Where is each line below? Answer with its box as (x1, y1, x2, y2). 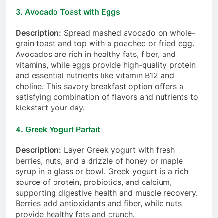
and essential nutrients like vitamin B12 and (16, 70, 174, 80)
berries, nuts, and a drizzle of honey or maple (16, 155, 183, 165)
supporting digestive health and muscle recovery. (16, 187, 198, 198)
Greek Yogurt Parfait (25, 124, 100, 134)
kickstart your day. (16, 102, 85, 112)
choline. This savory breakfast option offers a (16, 81, 183, 91)
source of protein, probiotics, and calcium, (16, 177, 172, 187)
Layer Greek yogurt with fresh (61, 145, 175, 155)
